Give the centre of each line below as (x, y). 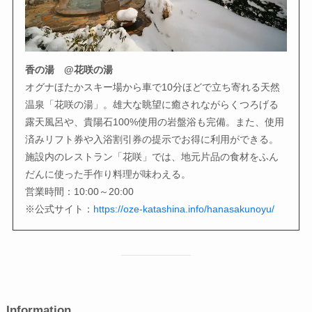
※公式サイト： (60, 209)
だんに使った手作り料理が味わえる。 (108, 174)
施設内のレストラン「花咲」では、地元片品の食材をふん (152, 156)
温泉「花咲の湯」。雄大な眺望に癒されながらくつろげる (152, 104)
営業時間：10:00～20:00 (85, 191)
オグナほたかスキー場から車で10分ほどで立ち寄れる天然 (153, 87)
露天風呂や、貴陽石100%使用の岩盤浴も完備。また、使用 (155, 122)
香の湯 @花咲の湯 (69, 69)
